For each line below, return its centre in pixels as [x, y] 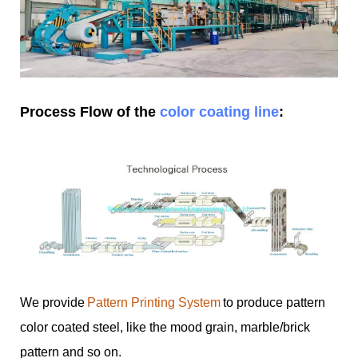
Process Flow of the [90, 111]
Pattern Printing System [154, 303]
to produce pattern [274, 303]
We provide [52, 303]
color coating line [219, 111]
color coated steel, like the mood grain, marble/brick [165, 328]
